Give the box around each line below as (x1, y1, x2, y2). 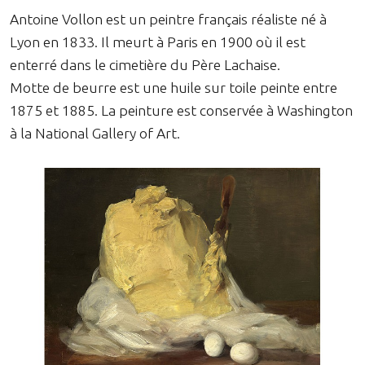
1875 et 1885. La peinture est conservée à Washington (10, 102, 353, 118)
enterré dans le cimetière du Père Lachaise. (10, 56, 280, 73)
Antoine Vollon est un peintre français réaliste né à (10, 11, 327, 27)
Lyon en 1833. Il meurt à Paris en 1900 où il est (10, 33, 306, 50)
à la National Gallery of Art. (10, 125, 180, 141)
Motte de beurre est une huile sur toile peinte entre (10, 79, 337, 95)
